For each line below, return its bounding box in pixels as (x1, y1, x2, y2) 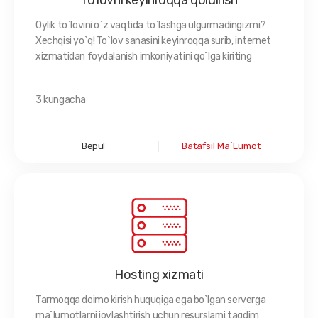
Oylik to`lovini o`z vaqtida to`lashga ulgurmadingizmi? (35, 19, 265, 31)
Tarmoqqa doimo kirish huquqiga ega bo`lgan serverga (35, 294, 266, 306)
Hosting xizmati (114, 267, 204, 283)
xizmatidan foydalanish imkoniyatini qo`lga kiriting (35, 50, 252, 62)
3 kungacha (35, 94, 86, 106)
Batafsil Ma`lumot (181, 141, 261, 151)
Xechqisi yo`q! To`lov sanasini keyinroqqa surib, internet (35, 35, 271, 47)
